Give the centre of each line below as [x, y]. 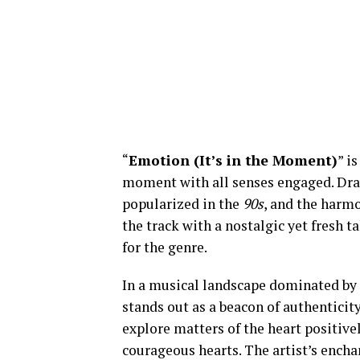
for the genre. [165, 247]
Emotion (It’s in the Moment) [233, 160]
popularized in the [182, 204]
